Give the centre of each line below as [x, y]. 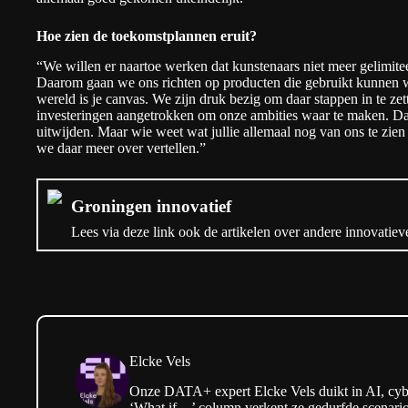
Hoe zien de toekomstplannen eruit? [147, 36]
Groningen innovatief [151, 206]
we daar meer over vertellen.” [121, 148]
